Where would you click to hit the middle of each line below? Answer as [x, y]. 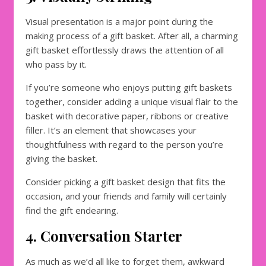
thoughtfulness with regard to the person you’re [124, 144]
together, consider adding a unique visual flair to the [132, 101]
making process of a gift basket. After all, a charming [132, 35]
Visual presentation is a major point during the [119, 21]
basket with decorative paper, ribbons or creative [127, 115]
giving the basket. [61, 158]
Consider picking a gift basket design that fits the [126, 181]
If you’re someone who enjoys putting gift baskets [129, 87]
